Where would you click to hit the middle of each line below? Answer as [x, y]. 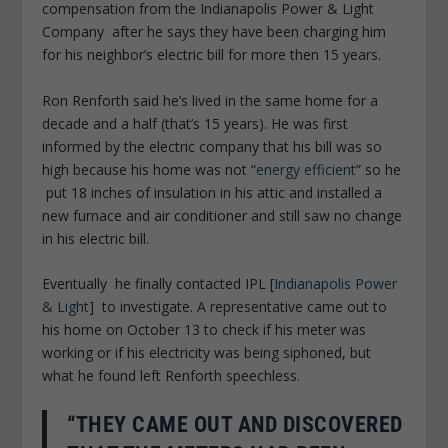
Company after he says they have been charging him [214, 32]
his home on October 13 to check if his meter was [204, 330]
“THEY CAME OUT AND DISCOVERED [235, 424]
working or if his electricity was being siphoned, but [207, 353]
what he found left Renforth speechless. [171, 376]
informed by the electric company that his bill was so [212, 146]
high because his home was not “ [149, 169]
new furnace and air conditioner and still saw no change [222, 215]
